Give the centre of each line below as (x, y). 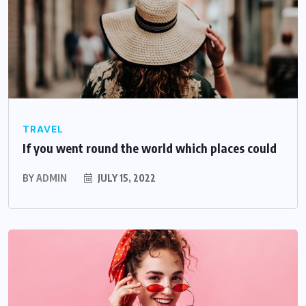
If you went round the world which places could (150, 148)
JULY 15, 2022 (126, 178)
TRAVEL (43, 129)
